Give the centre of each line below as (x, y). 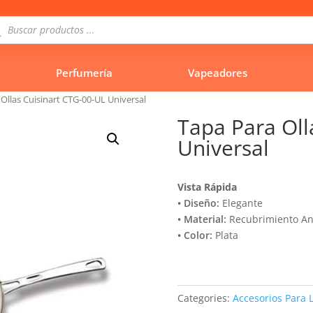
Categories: (203, 298)
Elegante (241, 203)
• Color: (195, 235)
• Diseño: (198, 203)
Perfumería (84, 72)
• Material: (202, 219)
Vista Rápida (207, 187)
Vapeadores (217, 72)
